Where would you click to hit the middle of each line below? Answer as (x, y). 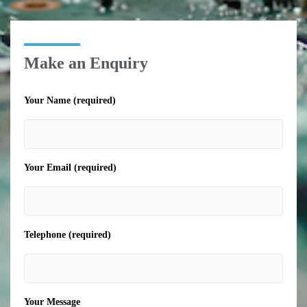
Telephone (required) (67, 235)
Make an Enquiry (86, 63)
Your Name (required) (70, 101)
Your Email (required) (70, 168)
